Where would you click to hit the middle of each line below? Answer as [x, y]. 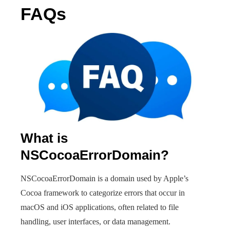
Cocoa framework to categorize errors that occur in [103, 193]
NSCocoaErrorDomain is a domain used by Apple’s [104, 178]
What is [44, 138]
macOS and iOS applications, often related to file [100, 207]
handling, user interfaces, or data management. [95, 222]
